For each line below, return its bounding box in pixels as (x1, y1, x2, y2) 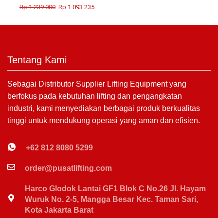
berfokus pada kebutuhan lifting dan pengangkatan (7, 91, 182, 100)
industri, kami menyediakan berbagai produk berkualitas (7, 104, 200, 112)
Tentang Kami (7, 54, 67, 65)
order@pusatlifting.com (25, 164, 112, 173)
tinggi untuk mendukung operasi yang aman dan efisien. (7, 116, 200, 125)
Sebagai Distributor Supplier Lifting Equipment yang (7, 79, 186, 88)
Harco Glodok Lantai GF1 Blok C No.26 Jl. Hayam (25, 184, 206, 193)
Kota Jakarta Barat (25, 206, 93, 215)
